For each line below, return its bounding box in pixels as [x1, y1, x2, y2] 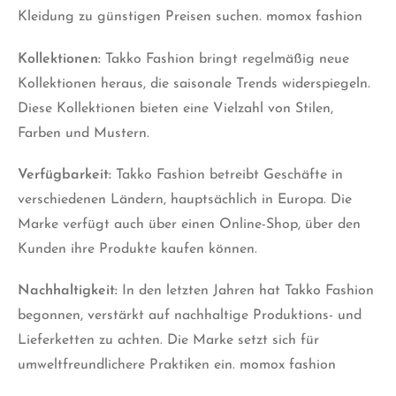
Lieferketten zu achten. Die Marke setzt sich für [18, 333, 319, 347]
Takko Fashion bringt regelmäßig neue [101, 51, 349, 66]
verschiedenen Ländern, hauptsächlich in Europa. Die [18, 192, 352, 207]
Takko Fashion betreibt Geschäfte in [111, 167, 343, 182]
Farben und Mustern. [18, 126, 149, 141]
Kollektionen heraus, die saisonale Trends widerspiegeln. [18, 76, 370, 91]
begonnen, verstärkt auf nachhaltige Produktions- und [18, 308, 362, 323]
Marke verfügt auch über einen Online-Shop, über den [18, 217, 361, 232]
